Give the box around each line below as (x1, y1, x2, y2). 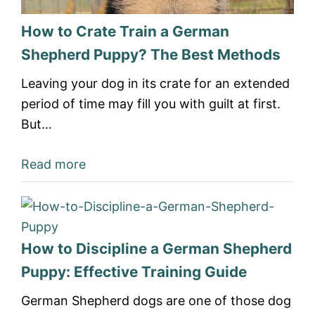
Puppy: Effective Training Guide (21, 263, 247, 281)
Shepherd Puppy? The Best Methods (21, 46, 281, 63)
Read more (21, 157, 86, 172)
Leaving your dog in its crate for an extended (21, 76, 290, 91)
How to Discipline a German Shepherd (21, 240, 292, 257)
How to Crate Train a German (21, 22, 229, 40)
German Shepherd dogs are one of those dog (21, 293, 291, 308)
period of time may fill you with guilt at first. (21, 96, 281, 111)
